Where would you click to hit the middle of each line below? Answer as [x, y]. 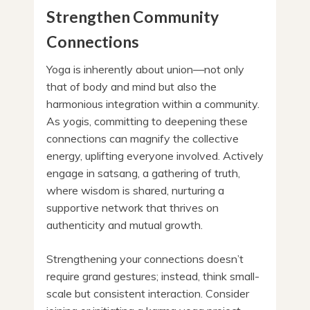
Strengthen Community [133, 16]
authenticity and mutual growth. [125, 225]
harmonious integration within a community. [153, 103]
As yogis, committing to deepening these [147, 121]
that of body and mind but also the [131, 86]
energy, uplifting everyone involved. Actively [155, 155]
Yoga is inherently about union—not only [145, 69]
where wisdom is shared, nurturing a [135, 190]
